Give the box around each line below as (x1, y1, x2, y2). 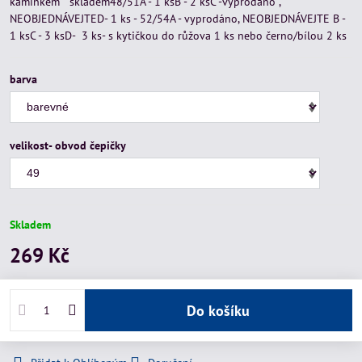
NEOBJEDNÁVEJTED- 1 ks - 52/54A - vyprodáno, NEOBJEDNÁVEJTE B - (10, 11, 345, 26)
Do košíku (196, 301, 250, 320)
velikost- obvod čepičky (10, 138, 126, 153)
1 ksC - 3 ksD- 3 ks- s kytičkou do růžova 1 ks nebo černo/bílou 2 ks (10, 28, 350, 43)
